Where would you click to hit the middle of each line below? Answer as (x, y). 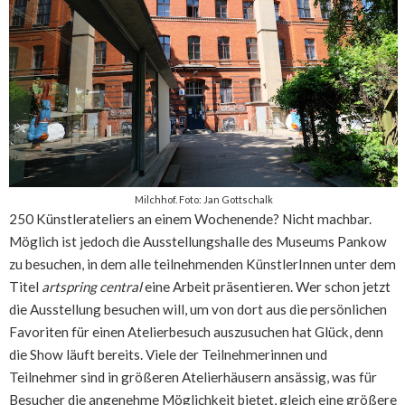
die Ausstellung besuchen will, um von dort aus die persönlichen (198, 309)
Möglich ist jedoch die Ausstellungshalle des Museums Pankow (198, 241)
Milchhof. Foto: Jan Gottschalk (203, 199)
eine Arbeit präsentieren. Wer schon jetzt (266, 286)
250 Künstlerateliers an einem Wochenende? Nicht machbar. (190, 218)
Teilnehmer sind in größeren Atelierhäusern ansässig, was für (193, 377)
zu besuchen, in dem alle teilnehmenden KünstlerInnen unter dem (202, 264)
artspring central (92, 286)
